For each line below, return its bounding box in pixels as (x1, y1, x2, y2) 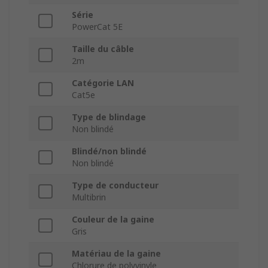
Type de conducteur (72, 179, 159, 191)
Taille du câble (72, 43, 134, 55)
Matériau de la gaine (72, 248, 161, 260)
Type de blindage (72, 111, 146, 123)
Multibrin (72, 191, 106, 203)
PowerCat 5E (72, 21, 123, 33)
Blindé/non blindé (72, 145, 147, 157)
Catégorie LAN (72, 77, 134, 89)
